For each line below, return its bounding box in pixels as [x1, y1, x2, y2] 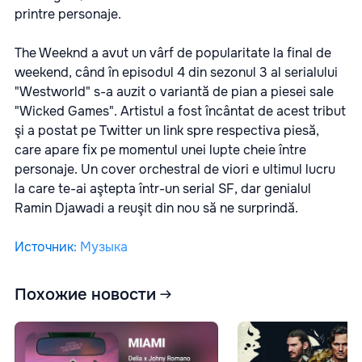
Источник [15, 238, 74, 256]
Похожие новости [15, 284, 156, 305]
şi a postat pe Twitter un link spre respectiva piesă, [15, 122, 319, 140]
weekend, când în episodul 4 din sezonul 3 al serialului [15, 64, 338, 82]
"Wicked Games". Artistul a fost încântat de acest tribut [15, 103, 346, 120]
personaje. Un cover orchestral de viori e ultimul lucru [15, 161, 335, 179]
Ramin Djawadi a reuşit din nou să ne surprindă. [15, 200, 298, 217]
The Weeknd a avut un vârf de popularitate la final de [15, 44, 331, 62]
